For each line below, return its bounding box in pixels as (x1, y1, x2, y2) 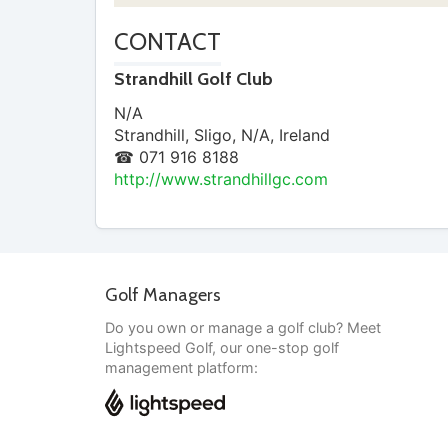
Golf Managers (105, 284, 221, 306)
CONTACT (114, 27, 221, 57)
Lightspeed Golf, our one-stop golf (105, 339, 339, 356)
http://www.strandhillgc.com (114, 168, 328, 189)
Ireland (279, 124, 330, 145)
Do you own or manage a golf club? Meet (105, 319, 381, 336)
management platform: (105, 359, 258, 376)
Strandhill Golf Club (114, 67, 273, 90)
